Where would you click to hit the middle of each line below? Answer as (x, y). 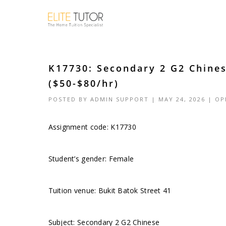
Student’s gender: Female (91, 159)
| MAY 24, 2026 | (182, 99)
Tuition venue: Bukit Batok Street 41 (110, 190)
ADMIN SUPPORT (119, 99)
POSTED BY (69, 99)
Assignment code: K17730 (92, 127)
